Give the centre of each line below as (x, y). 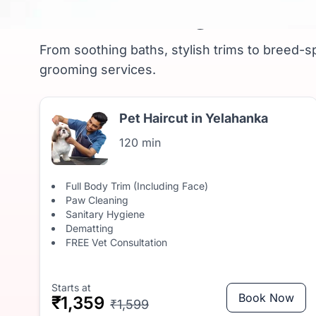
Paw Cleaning (97, 200)
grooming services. (98, 69)
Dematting (90, 228)
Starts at (71, 287)
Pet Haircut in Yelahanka (194, 118)
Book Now (266, 298)
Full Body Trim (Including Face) (137, 186)
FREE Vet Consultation (116, 242)
